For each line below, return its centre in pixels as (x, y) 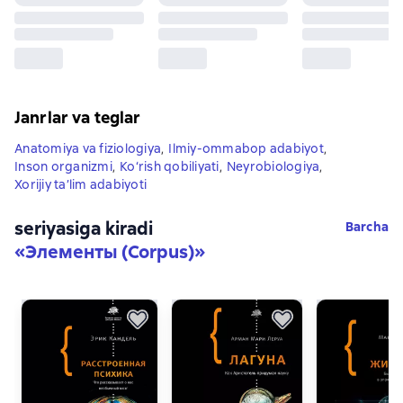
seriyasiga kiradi (84, 228)
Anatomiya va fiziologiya (88, 148)
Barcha (367, 226)
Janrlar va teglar (78, 117)
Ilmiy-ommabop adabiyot (246, 148)
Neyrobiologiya (273, 166)
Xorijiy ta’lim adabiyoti (81, 184)
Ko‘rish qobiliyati (170, 166)
